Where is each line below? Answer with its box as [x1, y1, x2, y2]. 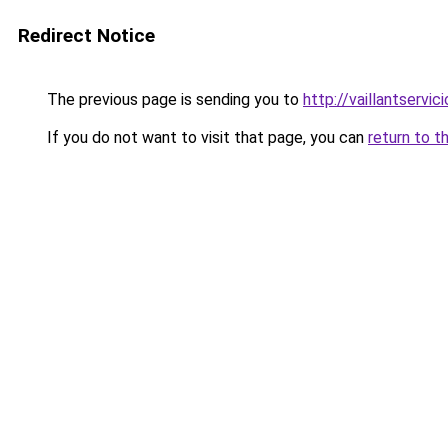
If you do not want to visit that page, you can [43, 128, 368, 147]
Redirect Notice [18, 24, 155, 47]
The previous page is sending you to [43, 90, 303, 109]
